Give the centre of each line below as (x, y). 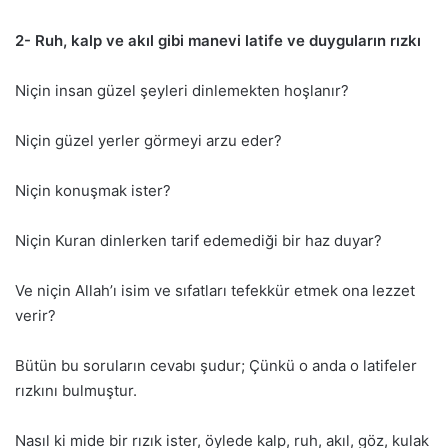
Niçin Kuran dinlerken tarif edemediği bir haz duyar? (198, 241)
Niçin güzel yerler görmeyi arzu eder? (148, 141)
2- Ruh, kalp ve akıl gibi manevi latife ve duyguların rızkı (218, 41)
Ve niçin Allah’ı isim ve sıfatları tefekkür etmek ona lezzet (215, 291)
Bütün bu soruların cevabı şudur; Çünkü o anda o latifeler (216, 366)
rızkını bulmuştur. (76, 391)
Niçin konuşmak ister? (93, 191)
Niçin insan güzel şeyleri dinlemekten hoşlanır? (182, 91)
